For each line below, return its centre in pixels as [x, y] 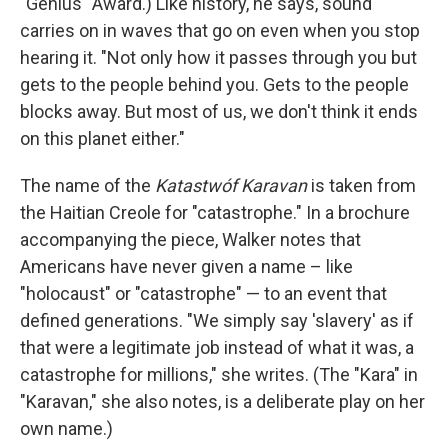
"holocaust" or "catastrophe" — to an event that [203, 293]
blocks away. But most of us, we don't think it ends [219, 111]
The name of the [85, 185]
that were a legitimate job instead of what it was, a [217, 347]
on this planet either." [102, 138]
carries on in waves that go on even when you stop [220, 30]
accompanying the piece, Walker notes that [190, 239]
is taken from [361, 185]
